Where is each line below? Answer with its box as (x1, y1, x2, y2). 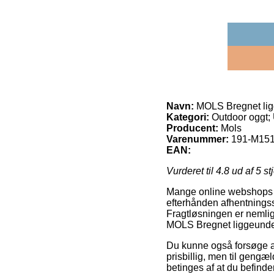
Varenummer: (166, 133, 229, 144)
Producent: (166, 122, 218, 133)
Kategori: (166, 111, 209, 122)
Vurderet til (166, 165, 216, 176)
